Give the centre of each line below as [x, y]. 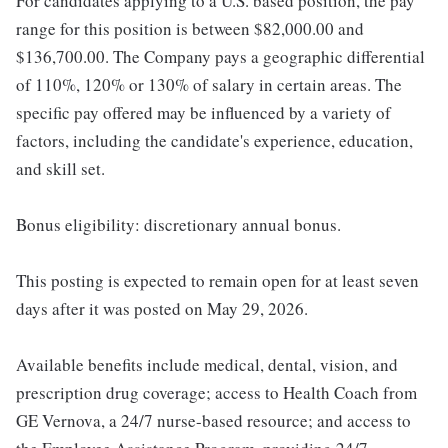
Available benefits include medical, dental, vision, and [207, 365]
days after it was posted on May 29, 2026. [162, 309]
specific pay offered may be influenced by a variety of [203, 113]
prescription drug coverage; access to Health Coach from [216, 393]
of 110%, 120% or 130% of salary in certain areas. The [209, 85]
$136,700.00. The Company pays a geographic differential [220, 57]
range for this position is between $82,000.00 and [190, 29]
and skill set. [60, 169]
